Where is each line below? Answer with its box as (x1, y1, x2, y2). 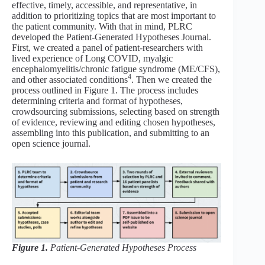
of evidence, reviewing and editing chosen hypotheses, (12, 117, 215, 127)
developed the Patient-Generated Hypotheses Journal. (12, 31, 211, 42)
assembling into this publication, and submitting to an (12, 127, 209, 138)
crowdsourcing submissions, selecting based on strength (12, 106, 219, 117)
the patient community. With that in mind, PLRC (12, 21, 192, 31)
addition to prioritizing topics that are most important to (12, 10, 216, 21)
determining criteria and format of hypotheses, (12, 95, 183, 106)
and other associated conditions (12, 74, 128, 85)
